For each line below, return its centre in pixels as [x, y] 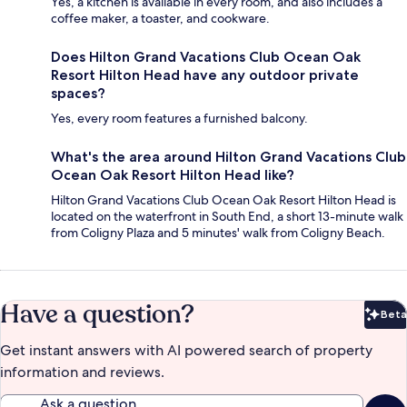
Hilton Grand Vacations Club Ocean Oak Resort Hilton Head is [223, 199]
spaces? [78, 93]
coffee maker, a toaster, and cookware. [160, 18]
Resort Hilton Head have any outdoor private [205, 74]
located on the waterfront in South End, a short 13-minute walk [227, 216]
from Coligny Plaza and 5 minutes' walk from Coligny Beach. [218, 232]
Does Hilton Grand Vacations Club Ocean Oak [206, 56]
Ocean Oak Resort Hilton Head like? [173, 174]
